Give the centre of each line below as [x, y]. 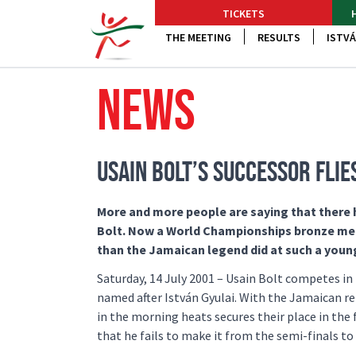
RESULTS [279, 37]
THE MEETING [198, 37]
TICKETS [244, 14]
